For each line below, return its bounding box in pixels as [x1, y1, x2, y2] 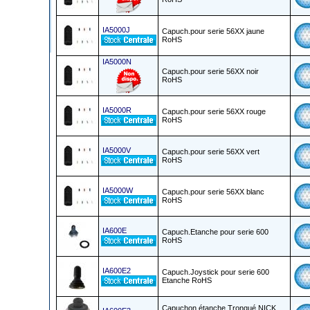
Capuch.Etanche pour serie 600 [162, 228, 268, 236]
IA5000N [102, 57, 131, 66]
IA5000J [102, 26, 130, 34]
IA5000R [102, 106, 131, 114]
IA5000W [102, 186, 133, 194]
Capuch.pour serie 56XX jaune [162, 27, 264, 35]
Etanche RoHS [162, 276, 212, 284]
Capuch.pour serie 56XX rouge [162, 107, 266, 116]
